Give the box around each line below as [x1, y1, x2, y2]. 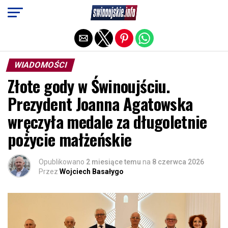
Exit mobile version [77, 7, 151, 17]
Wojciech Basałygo [60, 167, 124, 176]
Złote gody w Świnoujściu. [8, 74, 170, 98]
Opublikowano [39, 158, 84, 166]
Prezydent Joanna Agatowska [8, 92, 193, 116]
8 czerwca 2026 [152, 158, 204, 166]
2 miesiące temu [86, 158, 141, 166]
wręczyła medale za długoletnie [8, 109, 207, 133]
